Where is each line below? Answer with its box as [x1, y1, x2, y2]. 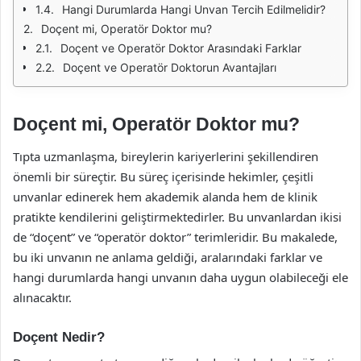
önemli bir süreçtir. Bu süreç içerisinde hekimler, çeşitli [13, 168, 313, 185]
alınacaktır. [13, 288, 72, 305]
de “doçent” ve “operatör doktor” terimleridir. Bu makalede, [13, 228, 338, 245]
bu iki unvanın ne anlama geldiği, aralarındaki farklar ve [13, 248, 322, 265]
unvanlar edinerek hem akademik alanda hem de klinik [13, 188, 317, 205]
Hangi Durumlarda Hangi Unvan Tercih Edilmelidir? [62, 2, 326, 16]
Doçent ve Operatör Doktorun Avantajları [63, 60, 276, 74]
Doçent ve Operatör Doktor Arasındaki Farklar [60, 41, 301, 55]
